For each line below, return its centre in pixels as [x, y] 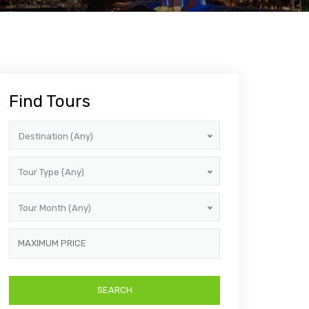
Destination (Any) [56, 136]
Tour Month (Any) [55, 208]
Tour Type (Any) [51, 172]
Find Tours [50, 101]
